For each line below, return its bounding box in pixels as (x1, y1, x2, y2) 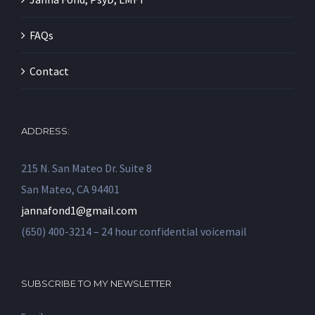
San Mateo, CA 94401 (21, 181, 120, 196)
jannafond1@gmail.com (21, 202, 137, 217)
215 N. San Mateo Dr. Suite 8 (21, 160, 152, 175)
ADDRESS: (21, 124, 70, 136)
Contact (30, 63, 69, 78)
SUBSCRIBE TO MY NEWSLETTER (21, 277, 172, 289)
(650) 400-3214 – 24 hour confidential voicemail (21, 224, 247, 238)
